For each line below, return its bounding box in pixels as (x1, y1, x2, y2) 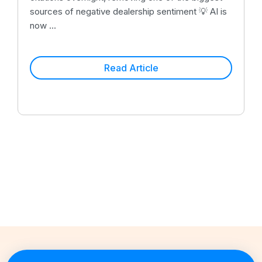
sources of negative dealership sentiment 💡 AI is (30, 5, 227, 17)
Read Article (104, 61, 158, 74)
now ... (30, 19, 56, 31)
